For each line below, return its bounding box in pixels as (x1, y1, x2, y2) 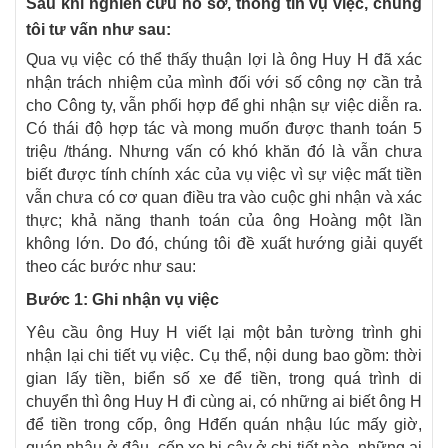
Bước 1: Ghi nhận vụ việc (26, 291, 219, 309)
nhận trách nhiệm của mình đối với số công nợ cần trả (26, 74, 422, 92)
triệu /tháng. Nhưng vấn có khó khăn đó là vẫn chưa (26, 143, 422, 161)
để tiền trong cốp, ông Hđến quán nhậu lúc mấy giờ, (26, 416, 422, 434)
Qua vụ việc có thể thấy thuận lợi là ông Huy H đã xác (26, 51, 422, 69)
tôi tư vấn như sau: (26, 21, 171, 39)
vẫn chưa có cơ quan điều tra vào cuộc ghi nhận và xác (26, 189, 422, 207)
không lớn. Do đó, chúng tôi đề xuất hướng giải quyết (26, 235, 422, 253)
